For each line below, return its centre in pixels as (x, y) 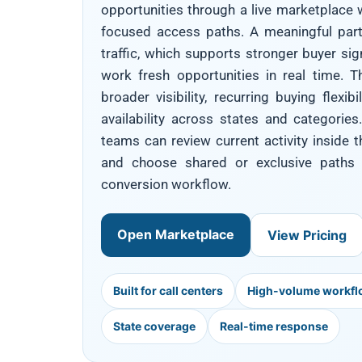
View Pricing (307, 235)
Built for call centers (168, 290)
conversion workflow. (166, 184)
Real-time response (274, 326)
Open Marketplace (176, 234)
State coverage (154, 326)
